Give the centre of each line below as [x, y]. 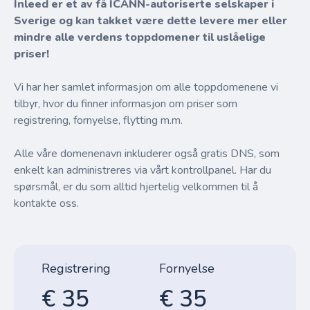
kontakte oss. [46, 203]
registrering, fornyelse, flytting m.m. [98, 120]
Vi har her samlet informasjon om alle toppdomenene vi [146, 87]
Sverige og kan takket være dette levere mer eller [151, 21]
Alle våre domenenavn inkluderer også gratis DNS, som [147, 154]
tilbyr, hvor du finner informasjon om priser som [126, 104]
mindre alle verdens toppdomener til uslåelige [140, 37]
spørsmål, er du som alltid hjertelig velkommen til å [136, 187]
